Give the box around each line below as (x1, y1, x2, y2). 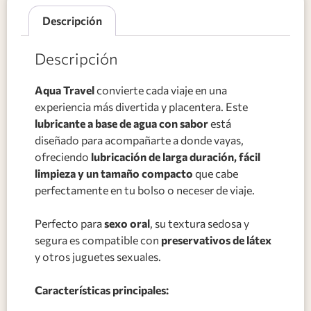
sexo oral (104, 216, 150, 230)
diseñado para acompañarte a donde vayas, (35, 133, 244, 146)
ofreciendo (35, 149, 91, 163)
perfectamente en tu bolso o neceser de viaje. (35, 183, 255, 196)
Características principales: (35, 283, 169, 296)
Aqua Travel (35, 83, 94, 96)
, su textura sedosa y (150, 216, 249, 230)
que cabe (193, 166, 238, 180)
